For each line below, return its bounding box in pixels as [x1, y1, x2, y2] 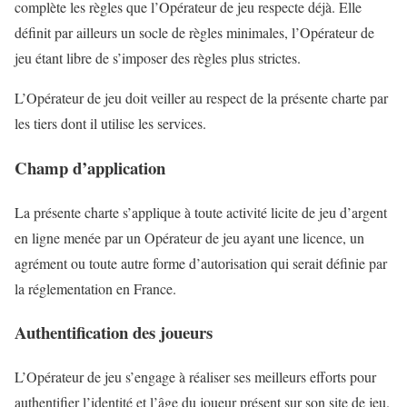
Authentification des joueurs [15, 320, 213, 345]
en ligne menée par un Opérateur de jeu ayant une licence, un [15, 227, 364, 247]
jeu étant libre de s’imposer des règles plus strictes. [15, 48, 301, 68]
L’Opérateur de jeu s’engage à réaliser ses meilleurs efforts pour [15, 367, 376, 386]
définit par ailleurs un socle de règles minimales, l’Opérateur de [15, 23, 374, 43]
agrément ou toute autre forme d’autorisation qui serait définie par [15, 253, 387, 273]
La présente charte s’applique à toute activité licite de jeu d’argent [15, 202, 387, 222]
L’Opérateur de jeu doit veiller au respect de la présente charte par [15, 88, 388, 108]
